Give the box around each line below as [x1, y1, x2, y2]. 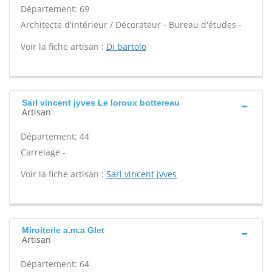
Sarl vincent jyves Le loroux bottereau [22, 98, 180, 107]
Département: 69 [21, 3, 89, 15]
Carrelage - [21, 146, 66, 158]
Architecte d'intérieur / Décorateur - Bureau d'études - [21, 19, 242, 30]
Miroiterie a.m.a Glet [22, 225, 104, 235]
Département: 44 [21, 131, 89, 142]
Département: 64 [21, 258, 89, 270]
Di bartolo [106, 41, 146, 52]
